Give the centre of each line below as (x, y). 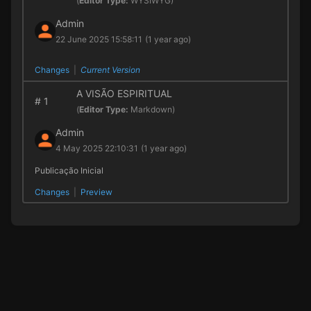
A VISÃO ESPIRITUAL (124, 93)
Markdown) (152, 109)
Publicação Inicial (69, 170)
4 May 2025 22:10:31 (96, 148)
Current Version (110, 70)
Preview (96, 192)
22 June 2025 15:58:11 (99, 40)
